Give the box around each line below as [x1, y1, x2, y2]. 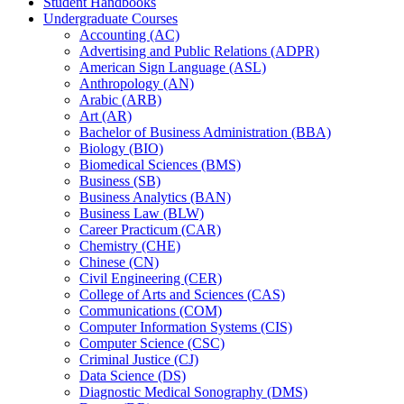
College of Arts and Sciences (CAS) [79, 287, 285, 303]
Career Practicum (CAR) [79, 222, 221, 238]
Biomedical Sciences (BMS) [79, 157, 241, 173]
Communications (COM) [79, 303, 222, 319]
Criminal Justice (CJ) [79, 352, 198, 368]
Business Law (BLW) [79, 206, 204, 222]
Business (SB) [79, 173, 161, 189]
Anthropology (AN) [79, 76, 194, 92]
